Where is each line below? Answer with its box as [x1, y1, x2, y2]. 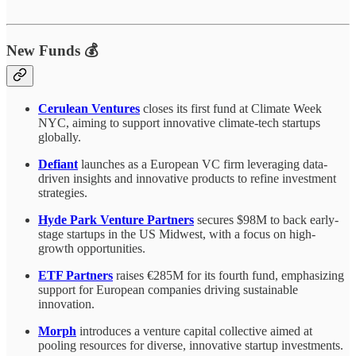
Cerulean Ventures [38, 102, 140, 116]
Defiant [38, 157, 78, 172]
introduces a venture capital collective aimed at [76, 324, 312, 339]
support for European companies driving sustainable [38, 283, 298, 297]
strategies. [38, 186, 87, 200]
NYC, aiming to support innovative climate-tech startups [38, 116, 320, 130]
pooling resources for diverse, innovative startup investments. [38, 339, 343, 353]
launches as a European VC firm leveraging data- [78, 157, 327, 172]
